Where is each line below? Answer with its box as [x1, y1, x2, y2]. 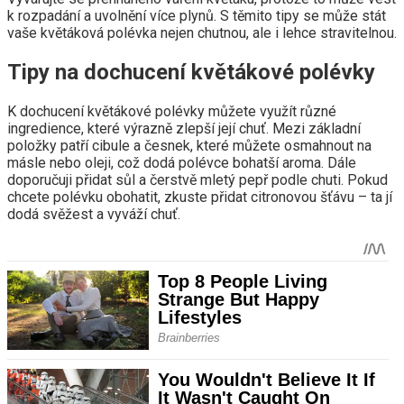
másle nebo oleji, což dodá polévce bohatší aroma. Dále [7, 153, 356, 171]
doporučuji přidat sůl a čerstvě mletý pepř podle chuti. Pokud [7, 170, 388, 188]
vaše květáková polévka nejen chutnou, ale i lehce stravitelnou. [7, 23, 397, 41]
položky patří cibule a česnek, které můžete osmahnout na [7, 136, 372, 154]
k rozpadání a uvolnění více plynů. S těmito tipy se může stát [7, 6, 386, 24]
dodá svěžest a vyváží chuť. [7, 205, 180, 223]
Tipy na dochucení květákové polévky [7, 59, 375, 85]
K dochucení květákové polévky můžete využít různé [7, 102, 336, 120]
